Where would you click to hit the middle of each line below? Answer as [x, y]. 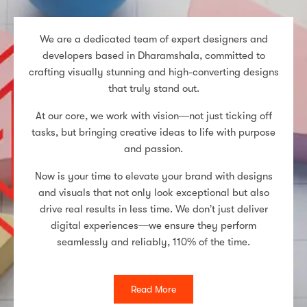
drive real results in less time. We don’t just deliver [153, 209]
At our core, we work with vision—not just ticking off [153, 115]
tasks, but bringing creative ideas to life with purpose [153, 132]
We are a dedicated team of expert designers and [153, 39]
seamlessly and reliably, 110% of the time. [153, 242]
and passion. [153, 148]
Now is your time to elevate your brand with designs [153, 176]
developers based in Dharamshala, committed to [153, 55]
